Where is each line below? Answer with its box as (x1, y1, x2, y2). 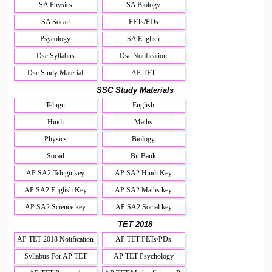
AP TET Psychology (113, 251, 174, 260)
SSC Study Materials (97, 85, 174, 95)
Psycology (40, 34, 71, 43)
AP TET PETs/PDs (115, 234, 172, 243)
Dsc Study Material (27, 68, 84, 77)
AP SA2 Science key (25, 202, 86, 211)
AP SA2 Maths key (115, 185, 172, 194)
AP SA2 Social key (115, 202, 172, 211)
